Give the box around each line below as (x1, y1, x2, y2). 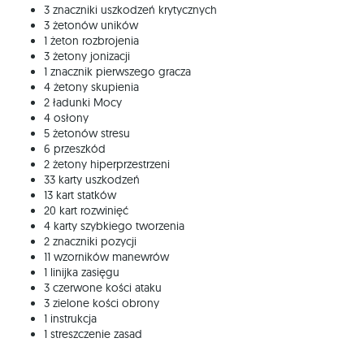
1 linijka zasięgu (44, 264, 119, 279)
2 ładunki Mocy (44, 94, 122, 110)
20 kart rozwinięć (44, 202, 128, 218)
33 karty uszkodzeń (44, 171, 140, 187)
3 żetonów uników (44, 17, 138, 32)
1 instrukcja (44, 310, 97, 326)
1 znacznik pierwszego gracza (44, 63, 191, 79)
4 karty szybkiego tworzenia (44, 218, 184, 233)
